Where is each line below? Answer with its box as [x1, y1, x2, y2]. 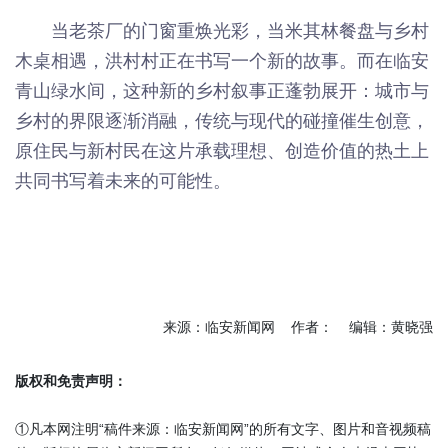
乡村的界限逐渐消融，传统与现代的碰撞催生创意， [15, 110, 429, 131]
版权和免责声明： [15, 372, 127, 389]
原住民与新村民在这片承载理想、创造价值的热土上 [15, 140, 429, 161]
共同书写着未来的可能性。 [15, 170, 231, 191]
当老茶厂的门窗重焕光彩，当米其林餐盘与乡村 [51, 20, 429, 41]
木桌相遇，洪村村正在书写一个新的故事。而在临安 [15, 50, 429, 71]
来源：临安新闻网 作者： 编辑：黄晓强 [163, 318, 433, 335]
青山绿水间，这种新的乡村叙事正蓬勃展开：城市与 [15, 80, 429, 101]
